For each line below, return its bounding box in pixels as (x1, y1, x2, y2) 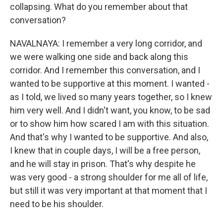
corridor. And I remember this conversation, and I (10, 65, 200, 75)
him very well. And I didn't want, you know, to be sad (10, 105, 210, 115)
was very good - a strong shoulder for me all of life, (10, 172, 208, 182)
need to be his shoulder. (10, 199, 104, 209)
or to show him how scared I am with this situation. (10, 118, 209, 129)
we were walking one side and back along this (10, 52, 188, 62)
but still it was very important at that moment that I (10, 185, 207, 196)
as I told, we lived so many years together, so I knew (10, 92, 212, 102)
